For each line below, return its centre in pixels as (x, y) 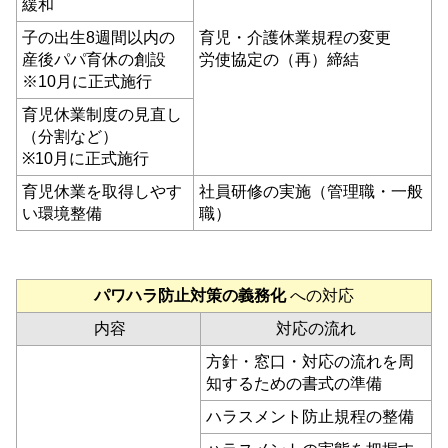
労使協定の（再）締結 (279, 60)
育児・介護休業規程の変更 (295, 38)
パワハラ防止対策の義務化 (192, 295)
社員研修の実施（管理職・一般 (311, 192)
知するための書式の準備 (296, 383)
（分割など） (70, 137)
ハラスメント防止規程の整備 (310, 416)
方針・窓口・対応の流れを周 (310, 361)
